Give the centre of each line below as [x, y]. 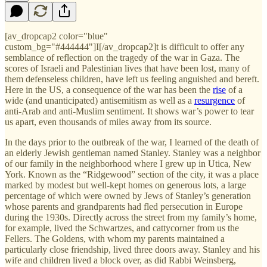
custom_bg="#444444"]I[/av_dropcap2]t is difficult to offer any [125, 46]
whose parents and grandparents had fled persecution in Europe [124, 206]
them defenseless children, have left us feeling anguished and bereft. [132, 79]
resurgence [215, 100]
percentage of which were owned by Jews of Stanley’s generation [128, 195]
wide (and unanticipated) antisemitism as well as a [100, 100]
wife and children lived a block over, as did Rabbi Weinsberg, [120, 260]
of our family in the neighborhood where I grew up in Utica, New [128, 163]
